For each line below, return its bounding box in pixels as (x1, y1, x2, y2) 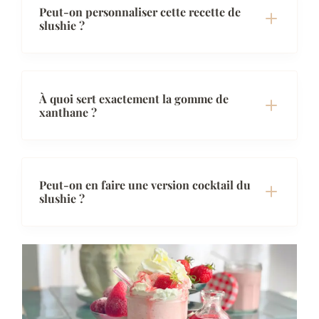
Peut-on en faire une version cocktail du (39, 177, 251, 193)
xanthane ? (39, 104, 97, 120)
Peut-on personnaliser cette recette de (39, 4, 241, 20)
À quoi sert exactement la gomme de (39, 90, 229, 106)
